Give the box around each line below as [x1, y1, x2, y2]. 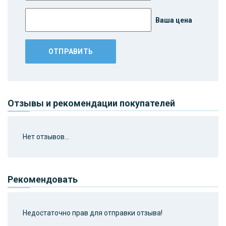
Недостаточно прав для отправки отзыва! [23, 208, 162, 217]
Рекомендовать [8, 174, 78, 185]
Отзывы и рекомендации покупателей [8, 97, 175, 108]
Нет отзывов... [23, 132, 69, 141]
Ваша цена [154, 16, 192, 24]
